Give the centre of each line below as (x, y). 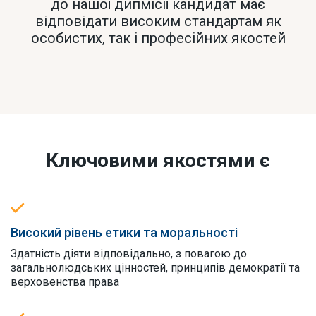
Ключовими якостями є (158, 160)
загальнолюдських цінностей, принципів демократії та (155, 267)
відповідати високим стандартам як (158, 21)
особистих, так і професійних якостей (158, 38)
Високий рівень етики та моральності (124, 232)
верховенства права (65, 281)
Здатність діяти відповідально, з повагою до (129, 253)
